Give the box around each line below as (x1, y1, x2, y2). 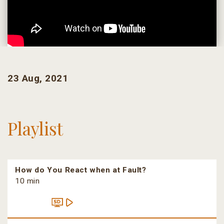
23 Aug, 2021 (7, 72, 68, 84)
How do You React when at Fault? (15, 165, 146, 175)
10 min (15, 176, 40, 186)
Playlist (7, 116, 63, 140)
